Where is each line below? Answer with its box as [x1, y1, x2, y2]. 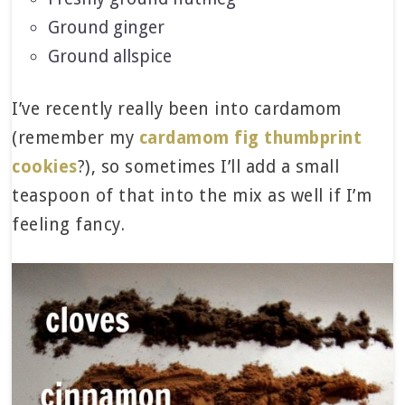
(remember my [12, 127, 139, 149]
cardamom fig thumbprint [138, 127, 363, 149]
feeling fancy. [12, 214, 126, 236]
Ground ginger [48, 17, 165, 39]
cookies [12, 156, 78, 178]
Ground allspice [48, 46, 173, 68]
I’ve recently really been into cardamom [12, 99, 342, 120]
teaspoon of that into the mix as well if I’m [12, 185, 372, 207]
